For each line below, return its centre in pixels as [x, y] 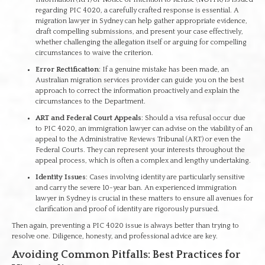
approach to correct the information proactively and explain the [138, 91]
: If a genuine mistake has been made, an [164, 70]
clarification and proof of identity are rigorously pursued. [127, 209]
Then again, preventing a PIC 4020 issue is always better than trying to [125, 226]
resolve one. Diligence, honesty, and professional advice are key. [115, 236]
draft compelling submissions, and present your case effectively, [139, 32]
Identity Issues [61, 177]
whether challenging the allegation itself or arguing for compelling [141, 42]
